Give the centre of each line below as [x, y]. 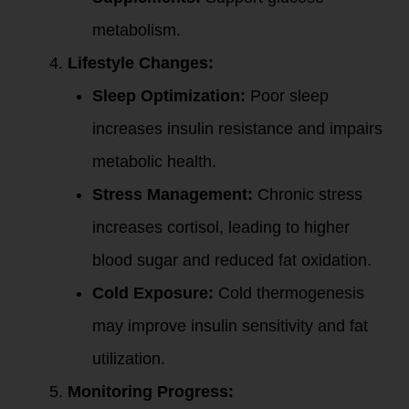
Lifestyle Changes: [141, 63]
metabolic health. [154, 162]
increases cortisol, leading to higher [221, 227]
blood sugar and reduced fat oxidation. [232, 260]
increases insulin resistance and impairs [237, 129]
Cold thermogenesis [289, 293]
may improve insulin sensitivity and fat [230, 326]
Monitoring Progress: [151, 392]
